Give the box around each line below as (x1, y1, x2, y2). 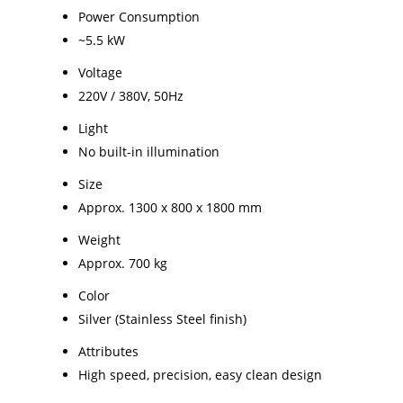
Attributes (78, 342, 139, 360)
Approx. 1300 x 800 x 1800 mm (78, 198, 262, 216)
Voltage (78, 63, 122, 81)
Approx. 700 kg (78, 254, 167, 272)
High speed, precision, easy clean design (78, 365, 322, 383)
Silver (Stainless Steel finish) (78, 309, 246, 327)
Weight (78, 230, 121, 248)
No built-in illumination (78, 142, 219, 160)
